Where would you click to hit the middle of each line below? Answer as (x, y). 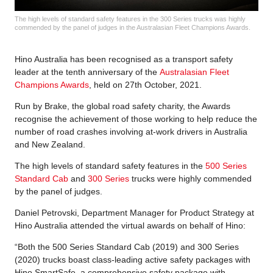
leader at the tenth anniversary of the (87, 72)
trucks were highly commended (190, 178)
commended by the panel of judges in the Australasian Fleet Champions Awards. (133, 27)
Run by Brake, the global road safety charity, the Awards (122, 106)
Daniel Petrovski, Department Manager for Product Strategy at (134, 212)
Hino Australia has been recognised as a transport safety (124, 59)
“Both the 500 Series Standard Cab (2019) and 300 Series (127, 246)
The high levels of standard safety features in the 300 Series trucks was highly (130, 19)
